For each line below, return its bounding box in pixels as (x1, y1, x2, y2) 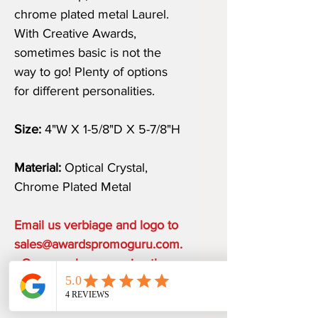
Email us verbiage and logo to (14, 218, 178, 233)
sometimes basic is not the (14, 45, 161, 60)
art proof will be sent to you (14, 275, 165, 290)
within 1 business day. (14, 295, 133, 309)
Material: (14, 160, 61, 175)
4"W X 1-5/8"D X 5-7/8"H (45, 122, 180, 137)
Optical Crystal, (61, 160, 148, 175)
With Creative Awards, (14, 26, 136, 41)
